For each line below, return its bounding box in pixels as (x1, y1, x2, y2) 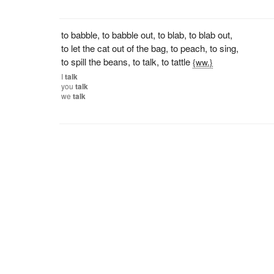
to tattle (161, 55, 191, 68)
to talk (133, 55, 157, 68)
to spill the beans (61, 55, 128, 68)
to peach (171, 42, 206, 54)
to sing (210, 42, 237, 54)
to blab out (189, 28, 231, 41)
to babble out (102, 28, 154, 41)
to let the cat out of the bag (61, 42, 166, 54)
